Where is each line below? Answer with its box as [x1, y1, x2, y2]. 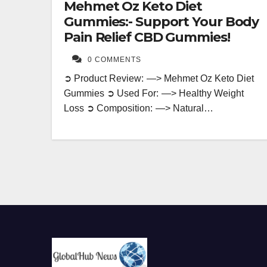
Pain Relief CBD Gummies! [64, 29, 230, 45]
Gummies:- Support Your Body [64, 13, 259, 30]
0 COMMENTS [88, 55, 141, 64]
